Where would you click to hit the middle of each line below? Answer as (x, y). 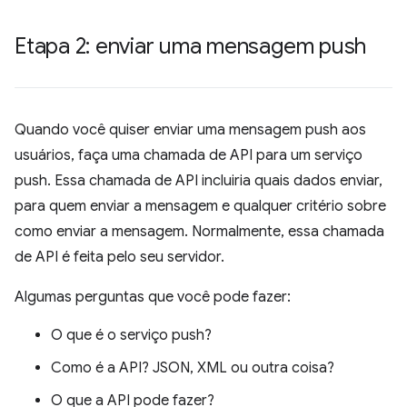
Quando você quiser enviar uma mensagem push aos (190, 129)
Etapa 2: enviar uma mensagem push (191, 46)
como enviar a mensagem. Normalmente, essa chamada (199, 231)
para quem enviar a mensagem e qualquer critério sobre (200, 206)
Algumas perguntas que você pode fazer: (153, 297)
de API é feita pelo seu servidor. (119, 257)
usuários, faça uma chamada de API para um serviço (189, 155)
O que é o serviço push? (131, 335)
